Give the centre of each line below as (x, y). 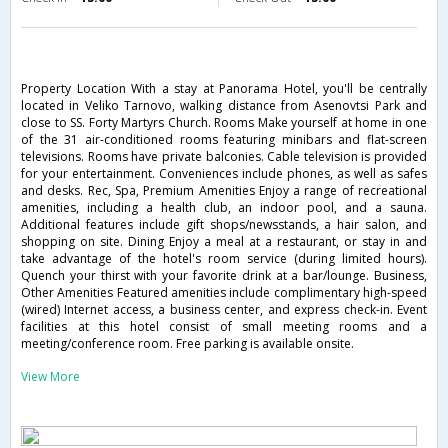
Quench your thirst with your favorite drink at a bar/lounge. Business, (224, 276)
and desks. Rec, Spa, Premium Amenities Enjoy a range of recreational (224, 191)
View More (50, 377)
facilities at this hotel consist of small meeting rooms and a (224, 327)
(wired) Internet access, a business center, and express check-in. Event (224, 310)
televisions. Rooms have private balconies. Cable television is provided (224, 157)
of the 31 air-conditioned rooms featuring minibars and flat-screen (224, 140)
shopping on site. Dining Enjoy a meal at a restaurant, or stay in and (224, 242)
